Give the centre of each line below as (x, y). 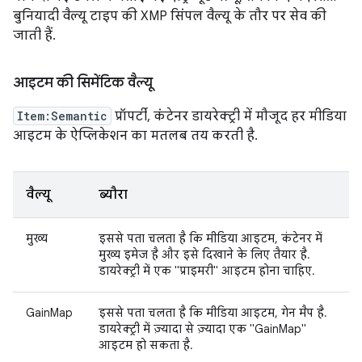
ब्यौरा (113, 194)
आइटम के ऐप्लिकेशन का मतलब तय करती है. (135, 135)
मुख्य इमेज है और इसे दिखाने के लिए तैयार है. (204, 254)
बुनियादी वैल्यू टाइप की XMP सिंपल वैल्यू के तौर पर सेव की (170, 16)
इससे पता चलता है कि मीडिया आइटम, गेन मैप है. (213, 312)
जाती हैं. (34, 35)
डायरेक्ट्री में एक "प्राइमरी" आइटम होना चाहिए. (207, 270)
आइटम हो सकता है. (146, 345)
